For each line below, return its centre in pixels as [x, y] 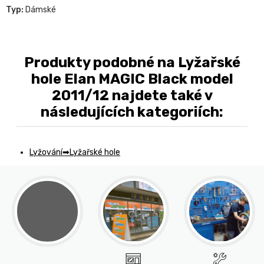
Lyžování [46, 153]
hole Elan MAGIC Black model [132, 79]
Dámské [40, 10]
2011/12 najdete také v [132, 96]
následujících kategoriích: [132, 112]
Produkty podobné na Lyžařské [132, 63]
